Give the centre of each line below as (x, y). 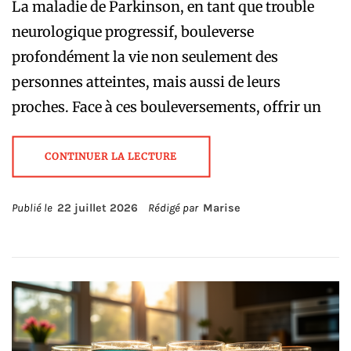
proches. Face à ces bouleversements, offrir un (166, 107)
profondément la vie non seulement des (145, 57)
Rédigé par (174, 208)
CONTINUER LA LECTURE (111, 157)
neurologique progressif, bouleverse (133, 32)
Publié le (34, 208)
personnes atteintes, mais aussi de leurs (146, 82)
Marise (222, 208)
